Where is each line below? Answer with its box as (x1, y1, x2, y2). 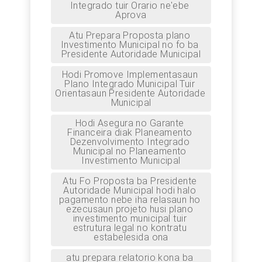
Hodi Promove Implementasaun (61, 69, 198, 80)
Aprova (115, 9, 147, 20)
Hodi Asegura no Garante (75, 118, 184, 129)
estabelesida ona (94, 232, 168, 243)
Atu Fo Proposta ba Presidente (63, 175, 197, 187)
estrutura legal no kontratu (73, 222, 187, 233)
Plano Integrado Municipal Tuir (64, 78, 195, 89)
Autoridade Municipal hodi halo (63, 185, 196, 196)
